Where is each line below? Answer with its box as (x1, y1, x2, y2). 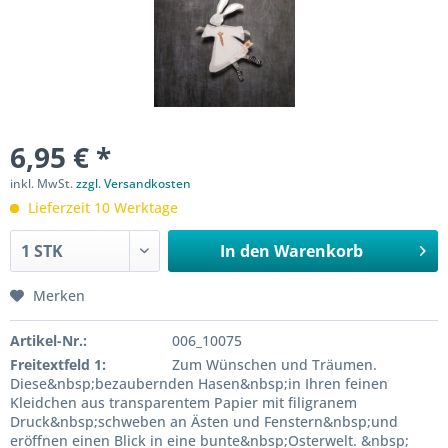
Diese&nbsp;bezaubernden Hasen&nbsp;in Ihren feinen (10, 374, 388, 393)
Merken (33, 286, 85, 305)
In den (219, 240, 270, 262)
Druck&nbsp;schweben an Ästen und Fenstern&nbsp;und (10, 412, 398, 431)
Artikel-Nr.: (10, 331, 87, 350)
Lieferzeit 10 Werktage (24, 198, 178, 217)
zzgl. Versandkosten (76, 175, 191, 192)
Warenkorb (273, 240, 363, 262)
